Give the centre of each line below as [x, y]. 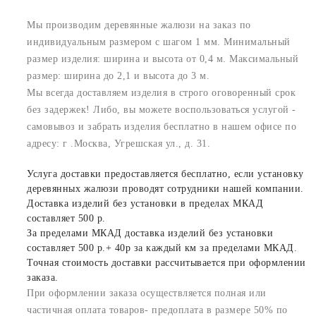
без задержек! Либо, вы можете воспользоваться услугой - [162, 109]
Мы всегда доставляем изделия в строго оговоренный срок [161, 92]
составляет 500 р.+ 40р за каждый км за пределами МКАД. [162, 248]
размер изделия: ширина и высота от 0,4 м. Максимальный [163, 59]
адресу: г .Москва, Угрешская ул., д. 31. [119, 143]
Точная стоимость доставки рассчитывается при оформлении [166, 262]
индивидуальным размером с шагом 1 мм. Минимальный [159, 42]
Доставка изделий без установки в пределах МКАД [145, 203]
